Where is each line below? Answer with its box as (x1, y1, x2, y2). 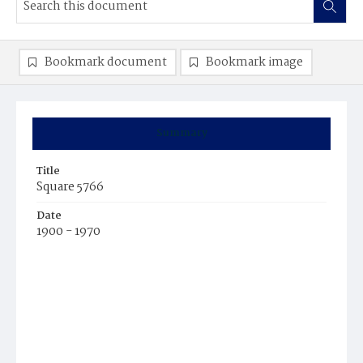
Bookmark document (45, 53, 167, 72)
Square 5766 (36, 177, 104, 197)
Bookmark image (206, 53, 303, 72)
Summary (156, 125, 207, 142)
